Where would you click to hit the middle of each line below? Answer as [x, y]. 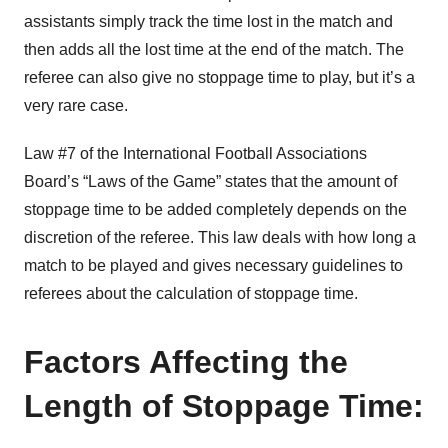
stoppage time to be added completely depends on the [215, 209]
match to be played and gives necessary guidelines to [213, 265]
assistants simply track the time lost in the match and [208, 21]
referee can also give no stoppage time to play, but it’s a [219, 77]
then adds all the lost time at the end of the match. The [214, 49]
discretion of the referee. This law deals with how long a [220, 237]
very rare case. [76, 105]
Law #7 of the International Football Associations [195, 153]
